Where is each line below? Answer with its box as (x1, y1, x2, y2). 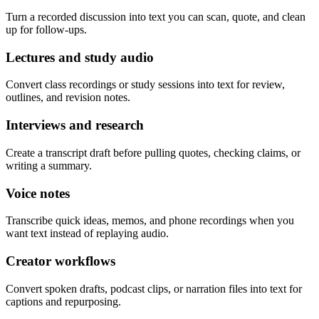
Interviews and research (6, 117, 144, 133)
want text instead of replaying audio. (6, 227, 169, 240)
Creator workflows (6, 253, 115, 269)
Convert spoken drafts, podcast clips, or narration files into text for (6, 282, 302, 295)
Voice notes (6, 185, 70, 201)
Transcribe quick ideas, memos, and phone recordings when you (6, 214, 294, 227)
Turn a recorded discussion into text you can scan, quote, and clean (6, 11, 305, 23)
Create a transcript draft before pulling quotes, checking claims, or (6, 146, 300, 159)
